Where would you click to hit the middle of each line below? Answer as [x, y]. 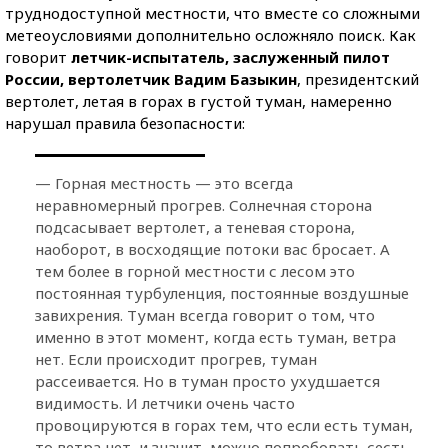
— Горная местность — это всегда [164, 182]
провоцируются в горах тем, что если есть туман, [224, 424]
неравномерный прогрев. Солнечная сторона [203, 204]
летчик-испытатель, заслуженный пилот [228, 56]
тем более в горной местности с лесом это [195, 270]
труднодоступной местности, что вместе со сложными [212, 12]
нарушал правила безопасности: [125, 122]
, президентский [358, 78]
